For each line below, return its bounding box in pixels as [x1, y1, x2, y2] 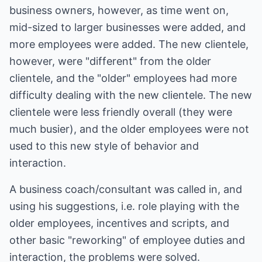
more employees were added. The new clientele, [9, 38, 249, 50]
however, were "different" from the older [9, 55, 211, 67]
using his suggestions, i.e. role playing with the [9, 200, 239, 212]
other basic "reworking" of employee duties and [9, 234, 245, 246]
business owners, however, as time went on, [9, 4, 229, 16]
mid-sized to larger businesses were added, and [9, 21, 246, 33]
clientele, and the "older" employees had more [9, 72, 237, 84]
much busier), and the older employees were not [9, 123, 249, 135]
